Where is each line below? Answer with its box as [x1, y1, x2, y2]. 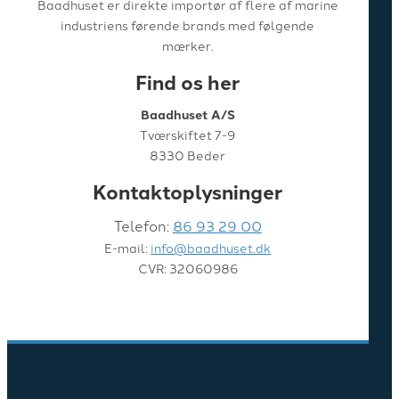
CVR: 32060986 [137, 259, 238, 278]
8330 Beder [150, 146, 226, 165]
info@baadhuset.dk [151, 239, 272, 257]
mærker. [161, 36, 214, 54]
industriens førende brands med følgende [61, 15, 315, 34]
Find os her [135, 68, 240, 97]
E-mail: [104, 239, 151, 257]
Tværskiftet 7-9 [140, 126, 236, 144]
